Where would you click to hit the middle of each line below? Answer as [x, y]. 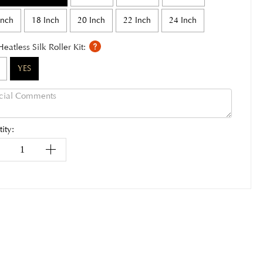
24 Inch [183, 21]
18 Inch [46, 21]
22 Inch [137, 21]
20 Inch [92, 21]
